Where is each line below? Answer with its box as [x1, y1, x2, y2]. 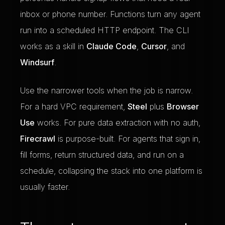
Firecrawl [20, 134, 55, 144]
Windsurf [20, 57, 54, 67]
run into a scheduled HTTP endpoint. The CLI [20, 25, 189, 35]
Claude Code [86, 41, 137, 51]
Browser [167, 101, 199, 111]
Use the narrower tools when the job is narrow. [20, 85, 193, 95]
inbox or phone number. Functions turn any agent [20, 9, 200, 19]
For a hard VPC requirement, [20, 101, 128, 111]
